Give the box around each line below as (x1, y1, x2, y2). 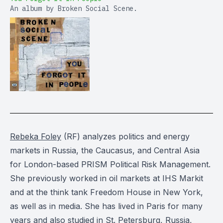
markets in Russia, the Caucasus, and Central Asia (10, 145, 200, 155)
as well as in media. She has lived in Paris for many (10, 201, 203, 211)
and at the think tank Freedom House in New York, (10, 187, 203, 197)
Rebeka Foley (10, 131, 61, 141)
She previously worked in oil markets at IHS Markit (10, 173, 203, 183)
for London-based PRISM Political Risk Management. (10, 159, 211, 169)
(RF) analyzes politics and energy (61, 131, 190, 141)
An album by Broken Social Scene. (10, 4, 137, 13)
